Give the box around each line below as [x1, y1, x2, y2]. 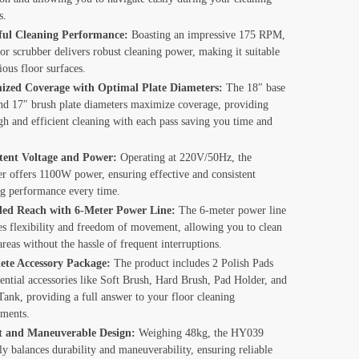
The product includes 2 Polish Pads [110, 257, 273, 270]
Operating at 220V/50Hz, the [116, 151, 252, 164]
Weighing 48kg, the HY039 [135, 327, 264, 340]
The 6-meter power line [175, 204, 286, 217]
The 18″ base [222, 82, 285, 95]
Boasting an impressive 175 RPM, [127, 29, 285, 42]
